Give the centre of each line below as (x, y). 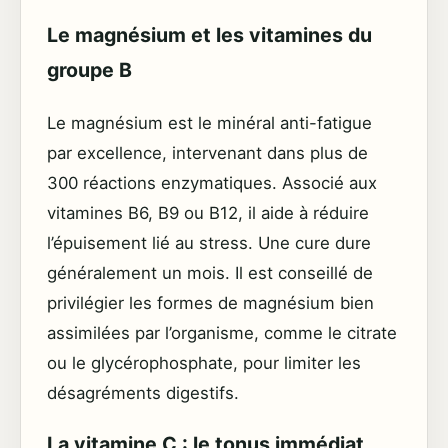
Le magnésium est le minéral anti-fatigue (209, 122)
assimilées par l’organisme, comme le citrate (222, 332)
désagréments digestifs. (143, 392)
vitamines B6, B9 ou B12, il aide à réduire (208, 212)
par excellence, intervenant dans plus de (207, 152)
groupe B (89, 69)
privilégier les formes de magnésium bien (210, 302)
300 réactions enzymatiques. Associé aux (212, 182)
